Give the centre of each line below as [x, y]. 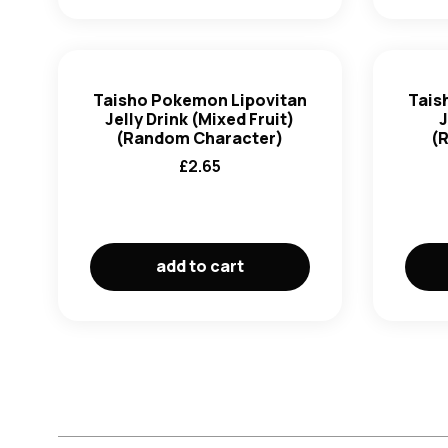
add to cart [199, 266]
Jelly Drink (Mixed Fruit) [199, 119]
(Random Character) [199, 138]
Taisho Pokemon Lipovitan [199, 100]
